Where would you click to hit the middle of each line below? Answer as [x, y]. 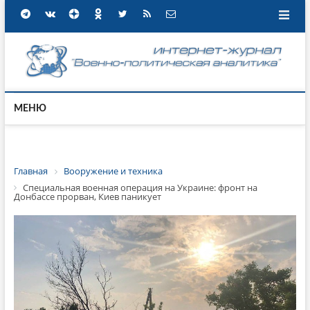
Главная [30, 171]
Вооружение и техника [113, 171]
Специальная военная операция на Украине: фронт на [140, 187]
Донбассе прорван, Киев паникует [87, 197]
